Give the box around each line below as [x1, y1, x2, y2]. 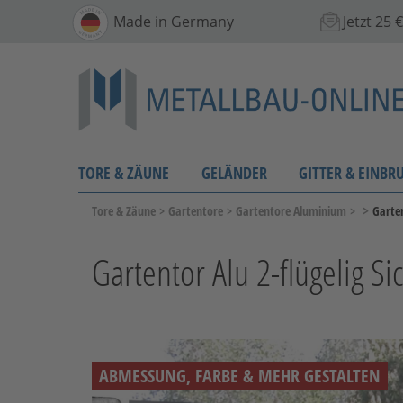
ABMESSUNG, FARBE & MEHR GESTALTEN [99, 363, 381, 388]
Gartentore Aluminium [236, 201, 346, 219]
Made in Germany [113, 11, 234, 31]
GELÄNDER [201, 161, 267, 184]
